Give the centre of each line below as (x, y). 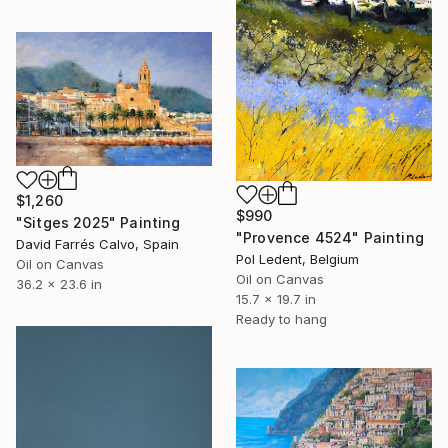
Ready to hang (281, 318)
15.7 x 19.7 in (276, 298)
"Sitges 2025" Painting (98, 223)
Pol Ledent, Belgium (297, 258)
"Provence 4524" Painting (330, 237)
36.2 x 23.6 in (59, 284)
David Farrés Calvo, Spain (97, 244)
